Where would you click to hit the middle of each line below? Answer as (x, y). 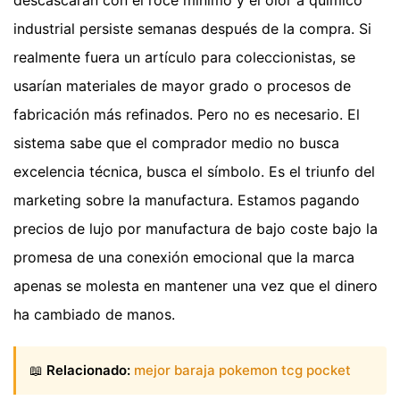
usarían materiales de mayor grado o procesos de (182, 85)
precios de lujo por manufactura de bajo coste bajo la (196, 228)
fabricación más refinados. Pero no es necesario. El (187, 114)
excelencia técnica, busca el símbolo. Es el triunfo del (194, 171)
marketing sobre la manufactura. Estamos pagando (187, 200)
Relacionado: (88, 371)
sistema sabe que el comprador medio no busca (176, 142)
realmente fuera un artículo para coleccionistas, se (184, 57)
